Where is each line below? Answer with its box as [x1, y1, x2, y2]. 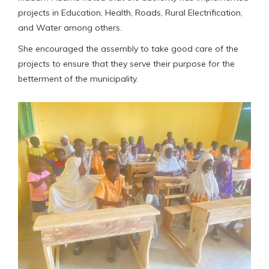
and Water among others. [18, 22, 122, 33]
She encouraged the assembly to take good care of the [18, 43, 238, 54]
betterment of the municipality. [18, 73, 138, 84]
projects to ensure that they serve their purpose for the [18, 58, 235, 69]
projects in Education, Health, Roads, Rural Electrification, [18, 7, 243, 18]
